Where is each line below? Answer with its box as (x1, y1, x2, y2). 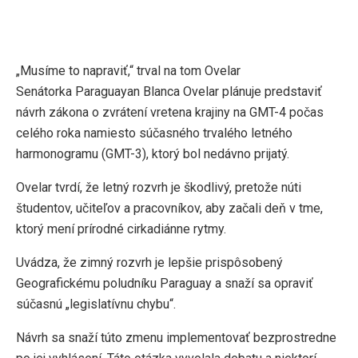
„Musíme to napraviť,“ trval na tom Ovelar (16, 63, 241, 79)
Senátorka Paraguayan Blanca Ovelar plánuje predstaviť (16, 84, 322, 100)
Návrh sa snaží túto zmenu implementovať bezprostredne (16, 330, 336, 346)
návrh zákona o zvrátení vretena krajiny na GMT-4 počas (16, 105, 324, 121)
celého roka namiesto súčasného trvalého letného (16, 125, 292, 141)
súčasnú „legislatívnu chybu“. (16, 296, 176, 312)
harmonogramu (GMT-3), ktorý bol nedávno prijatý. (16, 146, 289, 162)
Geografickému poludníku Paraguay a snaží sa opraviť (16, 276, 313, 292)
